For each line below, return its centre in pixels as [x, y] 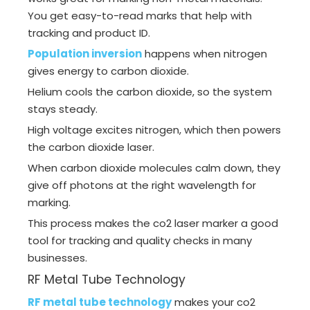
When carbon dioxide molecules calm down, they [154, 168]
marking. [49, 203]
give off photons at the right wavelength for [142, 185]
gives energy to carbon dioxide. [108, 71]
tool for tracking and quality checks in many [140, 241]
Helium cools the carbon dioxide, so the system [150, 92]
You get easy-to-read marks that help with [140, 16]
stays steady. [63, 109]
